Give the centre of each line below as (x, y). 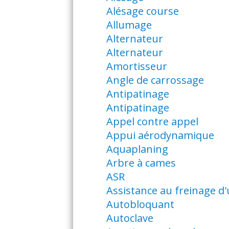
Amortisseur (136, 66)
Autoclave (130, 218)
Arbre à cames (141, 163)
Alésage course (142, 11)
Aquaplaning (137, 149)
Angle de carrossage (155, 80)
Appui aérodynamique (160, 135)
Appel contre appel (152, 121)
